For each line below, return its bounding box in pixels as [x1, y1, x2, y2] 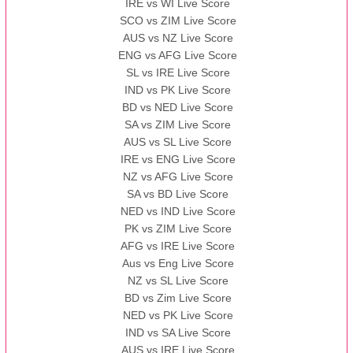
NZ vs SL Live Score [127, 274, 229, 288]
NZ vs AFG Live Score [122, 170, 233, 184]
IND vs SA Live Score [124, 326, 231, 340]
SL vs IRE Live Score [125, 66, 230, 80]
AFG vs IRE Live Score [121, 240, 236, 253]
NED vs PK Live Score [122, 309, 233, 322]
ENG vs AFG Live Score [118, 49, 238, 62]
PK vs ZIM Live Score [124, 222, 232, 236]
